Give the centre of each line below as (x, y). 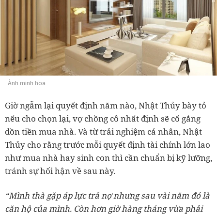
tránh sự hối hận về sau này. (60, 170)
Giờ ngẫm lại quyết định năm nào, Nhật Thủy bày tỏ (106, 105)
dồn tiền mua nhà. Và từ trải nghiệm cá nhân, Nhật (103, 131)
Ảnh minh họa (27, 83)
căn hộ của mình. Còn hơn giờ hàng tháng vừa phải (104, 208)
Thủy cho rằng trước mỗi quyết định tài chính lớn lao (108, 144)
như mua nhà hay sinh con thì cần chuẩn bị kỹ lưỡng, (108, 157)
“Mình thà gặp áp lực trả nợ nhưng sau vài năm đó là (107, 195)
